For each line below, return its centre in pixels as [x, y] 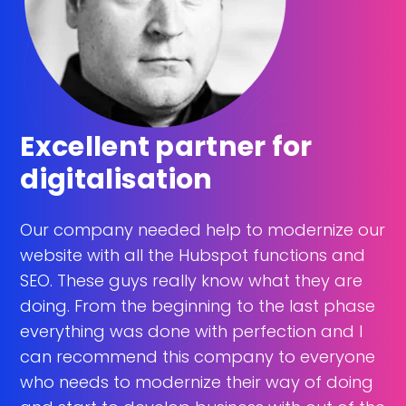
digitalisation [116, 179]
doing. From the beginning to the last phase [198, 305]
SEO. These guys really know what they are [192, 280]
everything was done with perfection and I [192, 331]
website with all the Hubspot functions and [193, 255]
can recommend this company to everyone [198, 356]
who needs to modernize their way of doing [197, 382]
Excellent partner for [166, 146]
